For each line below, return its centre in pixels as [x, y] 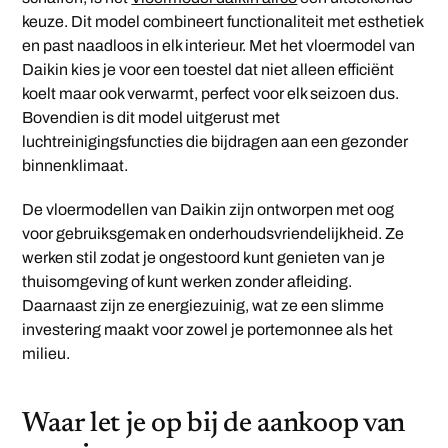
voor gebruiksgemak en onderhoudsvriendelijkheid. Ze [213, 233]
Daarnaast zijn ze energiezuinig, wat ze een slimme [203, 305]
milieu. [46, 353]
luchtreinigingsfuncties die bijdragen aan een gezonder [215, 141]
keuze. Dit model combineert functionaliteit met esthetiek [223, 21]
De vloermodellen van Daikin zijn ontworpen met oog [208, 209]
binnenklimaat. [75, 165]
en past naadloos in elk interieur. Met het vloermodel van [219, 45]
